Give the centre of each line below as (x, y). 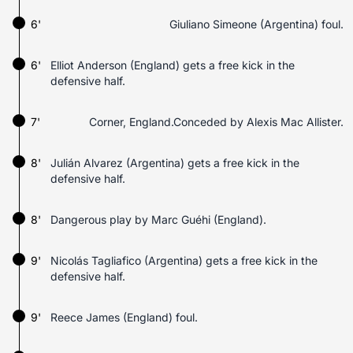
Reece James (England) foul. (124, 317)
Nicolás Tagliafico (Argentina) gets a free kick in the (184, 260)
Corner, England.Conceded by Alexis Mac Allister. (216, 122)
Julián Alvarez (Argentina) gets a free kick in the (175, 163)
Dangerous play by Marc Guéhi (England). (158, 219)
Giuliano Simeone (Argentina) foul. (256, 24)
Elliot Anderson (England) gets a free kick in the (173, 65)
